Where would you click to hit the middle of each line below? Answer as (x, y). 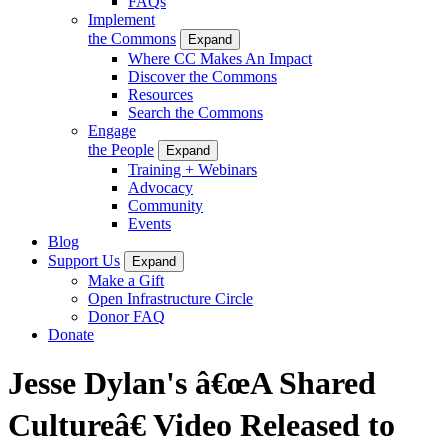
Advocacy (160, 187)
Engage (112, 130)
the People (121, 149)
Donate (71, 334)
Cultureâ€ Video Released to (201, 425)
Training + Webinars (192, 169)
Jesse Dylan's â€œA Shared (192, 383)
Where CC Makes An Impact (220, 58)
